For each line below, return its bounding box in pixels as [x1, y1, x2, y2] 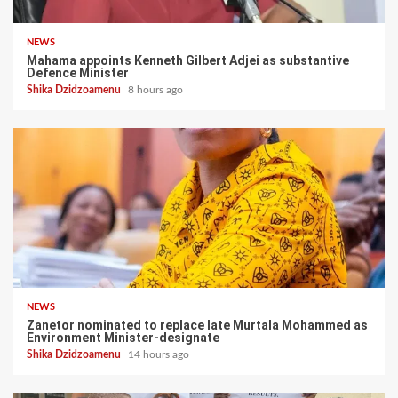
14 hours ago [128, 348, 189, 360]
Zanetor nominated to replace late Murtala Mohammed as [27, 317, 368, 332]
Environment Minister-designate [27, 330, 219, 345]
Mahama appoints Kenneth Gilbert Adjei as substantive [27, 52, 349, 68]
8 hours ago [128, 84, 183, 95]
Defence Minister [27, 65, 129, 80]
